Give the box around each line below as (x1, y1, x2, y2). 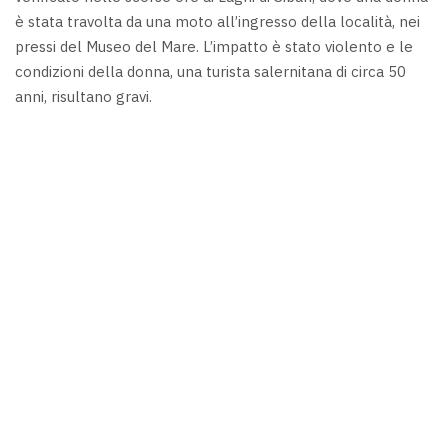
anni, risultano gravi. (15, 87, 152, 107)
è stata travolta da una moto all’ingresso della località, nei (15, 12, 420, 32)
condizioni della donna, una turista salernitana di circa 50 (15, 62, 406, 82)
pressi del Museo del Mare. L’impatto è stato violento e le (15, 37, 413, 57)
